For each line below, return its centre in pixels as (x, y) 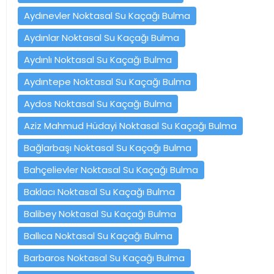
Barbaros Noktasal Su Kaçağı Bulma (104, 257)
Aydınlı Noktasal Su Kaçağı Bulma (98, 59)
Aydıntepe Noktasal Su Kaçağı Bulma (107, 81)
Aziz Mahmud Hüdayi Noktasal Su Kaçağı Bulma (130, 125)
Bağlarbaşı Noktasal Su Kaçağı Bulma (108, 147)
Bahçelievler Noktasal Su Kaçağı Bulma (111, 169)
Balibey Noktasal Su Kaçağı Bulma (100, 213)
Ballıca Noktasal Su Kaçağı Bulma (98, 235)
